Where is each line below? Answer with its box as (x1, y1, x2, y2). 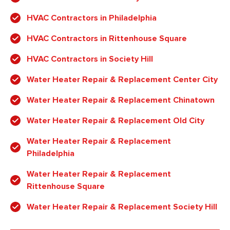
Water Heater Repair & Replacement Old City (27, 116, 204, 126)
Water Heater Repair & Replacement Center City (27, 74, 218, 85)
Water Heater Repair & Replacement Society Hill (27, 202, 217, 213)
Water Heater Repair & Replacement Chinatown (27, 95, 215, 106)
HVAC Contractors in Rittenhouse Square (27, 33, 187, 44)
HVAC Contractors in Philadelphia (27, 13, 157, 24)
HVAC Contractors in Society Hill (27, 54, 153, 65)
